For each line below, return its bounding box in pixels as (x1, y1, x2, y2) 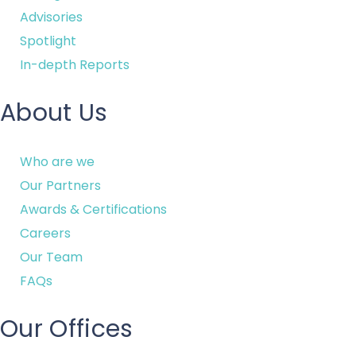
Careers (20, 224, 71, 242)
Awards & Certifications (20, 200, 167, 219)
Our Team (20, 248, 83, 266)
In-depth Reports (20, 56, 130, 74)
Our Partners (20, 176, 101, 195)
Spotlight (20, 32, 76, 50)
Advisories (20, 8, 83, 26)
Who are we (20, 153, 95, 171)
